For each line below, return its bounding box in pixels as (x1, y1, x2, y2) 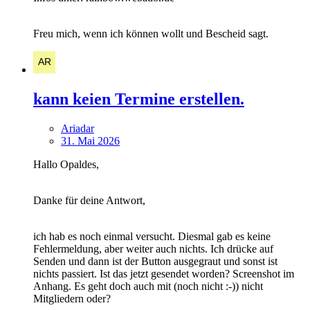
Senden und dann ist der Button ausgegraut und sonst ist (33, 255, 277, 268)
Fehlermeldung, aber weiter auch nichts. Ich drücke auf (33, 243, 273, 255)
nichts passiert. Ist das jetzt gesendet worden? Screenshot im (33, 268, 294, 280)
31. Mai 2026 (61, 135, 120, 147)
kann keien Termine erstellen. (33, 90, 244, 109)
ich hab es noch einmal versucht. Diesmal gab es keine (33, 230, 271, 243)
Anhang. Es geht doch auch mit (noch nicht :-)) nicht (33, 280, 263, 293)
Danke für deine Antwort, (33, 194, 145, 207)
